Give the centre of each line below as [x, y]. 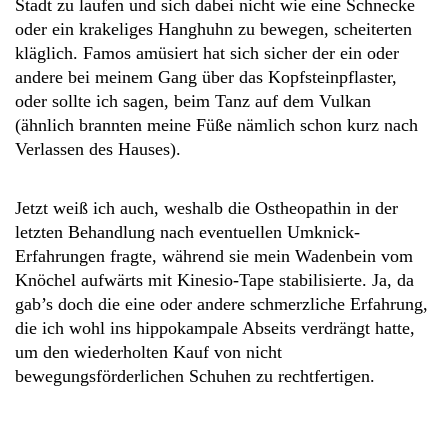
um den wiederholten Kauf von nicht [148, 352]
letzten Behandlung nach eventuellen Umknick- [187, 232]
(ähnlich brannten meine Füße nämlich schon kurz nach [216, 125]
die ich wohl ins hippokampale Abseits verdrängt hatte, [215, 328]
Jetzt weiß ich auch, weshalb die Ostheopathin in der [206, 208]
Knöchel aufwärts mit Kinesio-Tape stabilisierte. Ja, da [214, 280]
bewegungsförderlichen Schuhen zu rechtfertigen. [195, 376]
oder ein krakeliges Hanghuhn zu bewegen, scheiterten [213, 29]
